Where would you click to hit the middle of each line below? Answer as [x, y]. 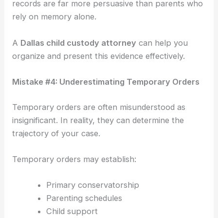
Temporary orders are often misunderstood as [99, 107]
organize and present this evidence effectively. [99, 56]
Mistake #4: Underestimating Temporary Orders [106, 82]
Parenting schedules [84, 198]
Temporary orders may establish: [74, 159]
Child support [72, 211]
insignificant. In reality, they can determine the [98, 120]
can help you [162, 43]
